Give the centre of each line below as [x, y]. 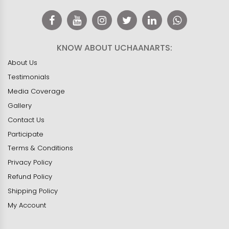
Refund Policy [30, 176]
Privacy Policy [30, 162]
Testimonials [29, 77]
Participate [26, 134]
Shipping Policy [33, 191]
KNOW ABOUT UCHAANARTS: [114, 48]
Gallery [20, 105]
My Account [27, 205]
